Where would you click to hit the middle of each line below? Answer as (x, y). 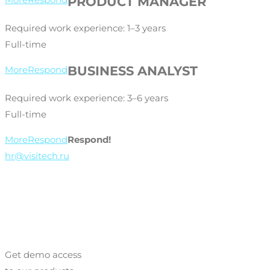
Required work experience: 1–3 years (85, 28)
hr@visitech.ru (37, 155)
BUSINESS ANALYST (133, 71)
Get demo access (43, 254)
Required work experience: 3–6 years (86, 98)
